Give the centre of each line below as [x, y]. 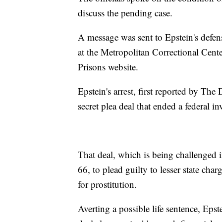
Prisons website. [108, 67]
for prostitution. [107, 184]
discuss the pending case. [125, 13]
